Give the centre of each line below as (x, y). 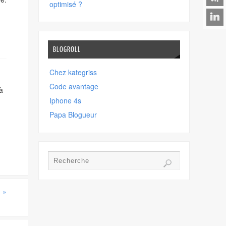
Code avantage (74, 87)
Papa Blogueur (73, 115)
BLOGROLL (67, 49)
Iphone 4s (66, 101)
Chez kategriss (73, 72)
